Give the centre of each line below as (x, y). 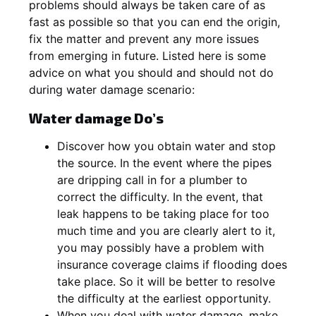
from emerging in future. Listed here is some (147, 55)
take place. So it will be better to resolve (166, 281)
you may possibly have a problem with (160, 247)
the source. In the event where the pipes (164, 163)
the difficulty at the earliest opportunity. (164, 298)
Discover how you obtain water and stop (166, 146)
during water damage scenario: (112, 89)
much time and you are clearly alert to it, (166, 230)
